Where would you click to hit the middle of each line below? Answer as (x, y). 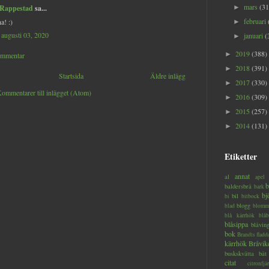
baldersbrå (238, 186)
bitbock (250, 196)
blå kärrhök (240, 216)
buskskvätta (239, 254)
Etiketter (241, 157)
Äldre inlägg (168, 75)
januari (255, 36)
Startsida (71, 75)
